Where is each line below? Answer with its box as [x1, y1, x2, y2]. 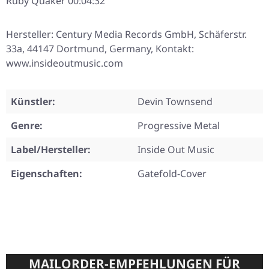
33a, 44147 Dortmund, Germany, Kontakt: [6, 42, 194, 56]
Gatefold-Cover [138, 167, 207, 181]
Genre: [11, 119, 43, 133]
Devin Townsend [138, 95, 213, 109]
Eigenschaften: [11, 167, 82, 181]
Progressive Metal [138, 119, 220, 133]
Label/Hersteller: [11, 143, 91, 157]
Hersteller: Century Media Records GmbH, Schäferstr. [6, 28, 247, 41]
